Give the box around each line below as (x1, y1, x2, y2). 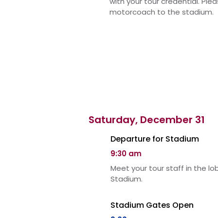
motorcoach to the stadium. (109, 7, 214, 17)
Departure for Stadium (110, 133, 199, 145)
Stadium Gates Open (110, 200, 194, 211)
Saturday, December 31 (89, 113, 205, 127)
